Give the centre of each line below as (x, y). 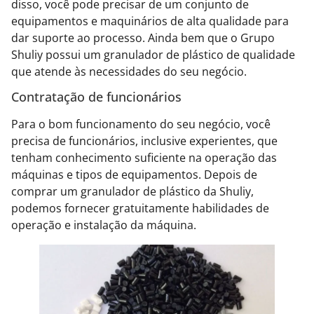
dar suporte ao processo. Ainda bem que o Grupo (143, 37)
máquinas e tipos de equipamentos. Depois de (134, 175)
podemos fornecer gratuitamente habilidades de (140, 209)
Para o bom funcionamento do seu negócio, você (141, 124)
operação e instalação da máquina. (104, 225)
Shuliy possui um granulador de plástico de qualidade (153, 54)
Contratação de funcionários (96, 97)
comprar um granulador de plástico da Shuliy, (132, 192)
